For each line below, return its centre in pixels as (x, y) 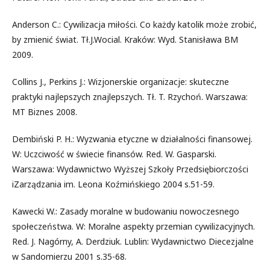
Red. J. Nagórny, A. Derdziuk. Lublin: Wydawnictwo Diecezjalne (133, 241)
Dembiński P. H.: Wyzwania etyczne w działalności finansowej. (132, 139)
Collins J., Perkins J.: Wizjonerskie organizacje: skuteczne (121, 82)
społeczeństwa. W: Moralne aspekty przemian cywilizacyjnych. (133, 226)
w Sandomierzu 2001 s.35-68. (69, 256)
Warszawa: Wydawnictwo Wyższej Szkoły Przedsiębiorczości (130, 169)
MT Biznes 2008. (45, 112)
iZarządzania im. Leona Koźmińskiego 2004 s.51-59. (113, 184)
